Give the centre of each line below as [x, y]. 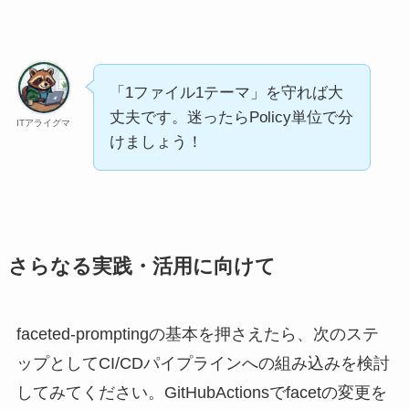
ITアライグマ [44, 123]
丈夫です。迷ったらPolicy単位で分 [231, 118]
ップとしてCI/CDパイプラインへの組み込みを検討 [203, 364]
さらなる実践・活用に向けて [142, 267]
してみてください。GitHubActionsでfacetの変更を [201, 393]
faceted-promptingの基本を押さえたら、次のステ [197, 335]
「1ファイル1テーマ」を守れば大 [226, 93]
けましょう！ [156, 142]
